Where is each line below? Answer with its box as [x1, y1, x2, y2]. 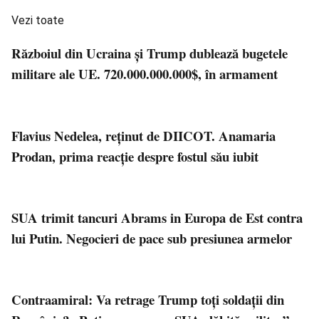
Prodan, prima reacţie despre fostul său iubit [11, 146, 258, 166]
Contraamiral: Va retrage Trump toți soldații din [11, 290, 284, 310]
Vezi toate [11, 14, 64, 28]
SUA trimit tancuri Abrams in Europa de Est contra [11, 208, 303, 228]
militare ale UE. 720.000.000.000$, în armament [11, 64, 278, 84]
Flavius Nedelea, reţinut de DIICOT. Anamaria [11, 125, 276, 145]
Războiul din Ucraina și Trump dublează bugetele [11, 43, 288, 63]
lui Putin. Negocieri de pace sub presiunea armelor [11, 229, 292, 249]
